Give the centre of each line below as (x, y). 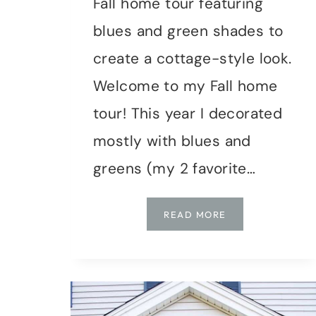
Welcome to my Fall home (186, 86)
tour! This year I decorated (188, 113)
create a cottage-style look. (193, 58)
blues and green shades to (188, 31)
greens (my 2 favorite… (175, 168)
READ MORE (195, 214)
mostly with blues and (172, 141)
